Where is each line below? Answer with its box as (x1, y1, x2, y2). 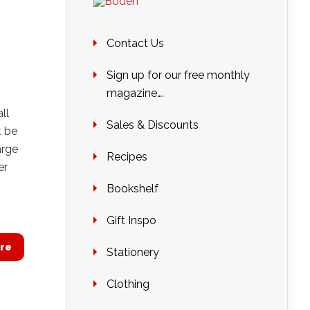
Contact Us (107, 37, 164, 50)
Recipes (107, 150, 147, 163)
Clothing (107, 277, 149, 291)
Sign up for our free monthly (107, 69, 250, 82)
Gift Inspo (107, 214, 156, 227)
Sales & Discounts (107, 118, 199, 131)
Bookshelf (107, 182, 158, 195)
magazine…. (107, 86, 164, 100)
